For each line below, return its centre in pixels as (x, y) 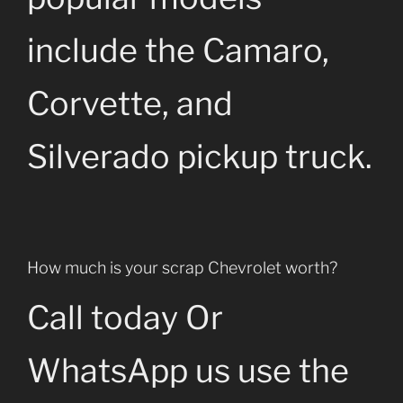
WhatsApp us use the (188, 370)
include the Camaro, (178, 51)
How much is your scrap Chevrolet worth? (182, 268)
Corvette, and (130, 104)
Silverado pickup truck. (200, 157)
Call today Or (125, 317)
